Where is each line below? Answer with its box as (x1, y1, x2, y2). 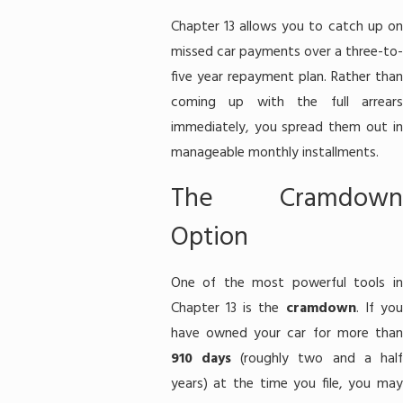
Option (170, 217, 248, 260)
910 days (170, 347, 231, 371)
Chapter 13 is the (170, 297, 286, 320)
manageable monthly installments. (170, 141, 379, 165)
